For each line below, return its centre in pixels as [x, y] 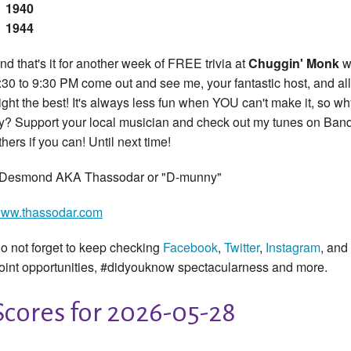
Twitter [242, 248]
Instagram [293, 248]
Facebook [190, 248]
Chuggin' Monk [295, 63]
